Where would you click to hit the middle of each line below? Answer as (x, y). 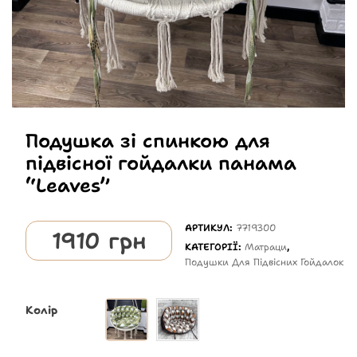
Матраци (266, 247)
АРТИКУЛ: (211, 228)
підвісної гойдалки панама (161, 164)
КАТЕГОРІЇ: (215, 247)
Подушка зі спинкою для (147, 141)
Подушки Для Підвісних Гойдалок (265, 263)
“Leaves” (67, 186)
